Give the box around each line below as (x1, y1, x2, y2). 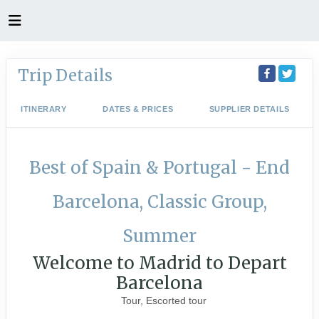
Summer (122, 225, 197, 247)
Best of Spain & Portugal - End (29, 157, 290, 179)
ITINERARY (21, 105, 67, 113)
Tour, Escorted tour (121, 295, 207, 306)
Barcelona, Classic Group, (52, 191, 267, 213)
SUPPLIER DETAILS (209, 105, 290, 113)
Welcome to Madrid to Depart (32, 252, 287, 274)
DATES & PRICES (103, 105, 174, 113)
